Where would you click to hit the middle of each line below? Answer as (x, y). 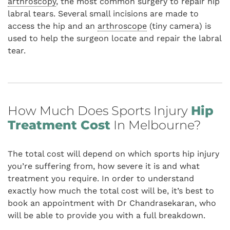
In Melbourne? (156, 125)
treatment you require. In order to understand (101, 179)
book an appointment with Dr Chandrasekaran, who (112, 203)
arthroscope (122, 26)
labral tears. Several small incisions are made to (103, 14)
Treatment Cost (59, 125)
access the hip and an (53, 26)
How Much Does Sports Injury (99, 111)
